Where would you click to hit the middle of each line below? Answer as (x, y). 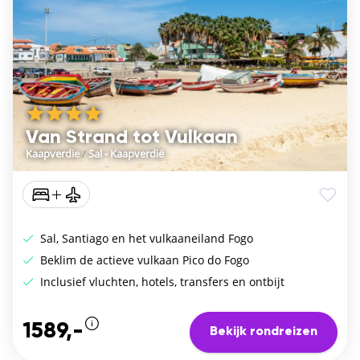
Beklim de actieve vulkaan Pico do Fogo (143, 260)
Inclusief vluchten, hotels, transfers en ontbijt (161, 281)
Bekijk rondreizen (264, 332)
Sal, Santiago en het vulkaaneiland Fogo (145, 238)
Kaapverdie (53, 153)
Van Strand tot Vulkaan (132, 137)
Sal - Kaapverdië (126, 153)
